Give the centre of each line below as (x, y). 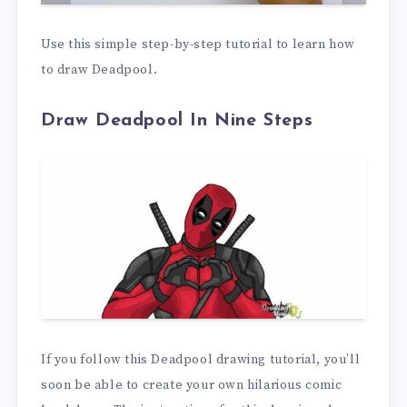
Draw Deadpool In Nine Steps (177, 120)
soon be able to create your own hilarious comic (192, 386)
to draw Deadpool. (99, 70)
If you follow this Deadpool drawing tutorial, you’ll (201, 360)
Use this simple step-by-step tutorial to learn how (199, 45)
